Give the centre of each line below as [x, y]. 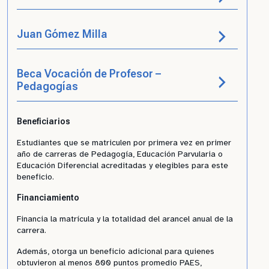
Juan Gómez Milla [62, 34]
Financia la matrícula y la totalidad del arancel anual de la [125, 219]
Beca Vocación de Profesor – [89, 74]
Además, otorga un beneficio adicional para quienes [116, 251]
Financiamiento [48, 198]
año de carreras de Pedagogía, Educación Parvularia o [120, 154]
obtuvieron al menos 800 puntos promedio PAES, [109, 263]
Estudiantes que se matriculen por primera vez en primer [124, 143]
